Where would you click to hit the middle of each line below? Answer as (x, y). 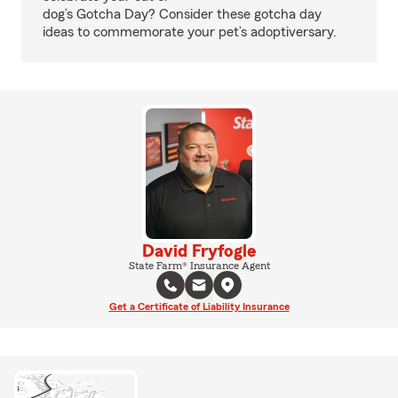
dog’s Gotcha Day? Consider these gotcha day (182, 15)
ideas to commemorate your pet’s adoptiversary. (190, 32)
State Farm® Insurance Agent (199, 265)
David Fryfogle (199, 251)
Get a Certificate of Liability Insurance (199, 306)
